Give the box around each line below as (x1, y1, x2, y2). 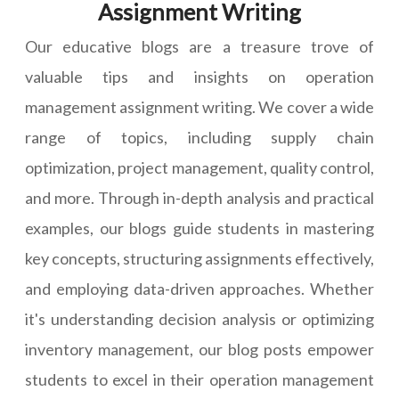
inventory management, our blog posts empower (25, 339, 374, 360)
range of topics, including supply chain (25, 127, 374, 148)
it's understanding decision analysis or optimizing (25, 309, 374, 330)
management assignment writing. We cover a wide (25, 97, 374, 118)
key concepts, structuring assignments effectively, (25, 248, 374, 269)
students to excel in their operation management (25, 370, 374, 390)
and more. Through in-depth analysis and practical (25, 188, 374, 208)
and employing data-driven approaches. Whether (25, 279, 374, 299)
